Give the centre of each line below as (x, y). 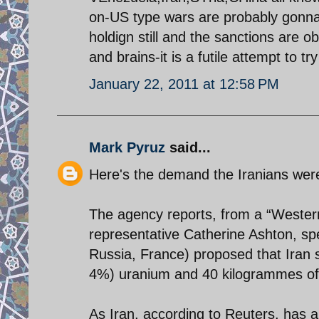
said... (188, 147)
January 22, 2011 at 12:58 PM (184, 84)
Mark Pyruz (127, 147)
